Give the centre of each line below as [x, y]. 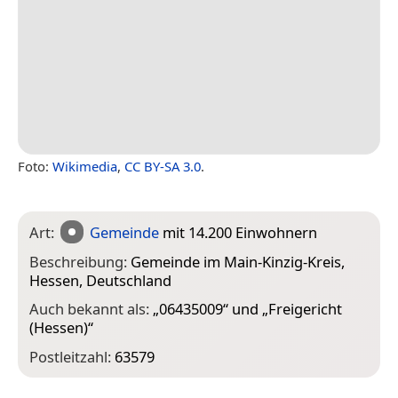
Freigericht [305, 309]
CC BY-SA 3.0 [163, 166]
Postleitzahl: [72, 356]
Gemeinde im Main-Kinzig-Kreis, [238, 261]
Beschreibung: [80, 261]
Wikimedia [85, 166]
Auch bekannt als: [91, 309]
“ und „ [246, 309]
